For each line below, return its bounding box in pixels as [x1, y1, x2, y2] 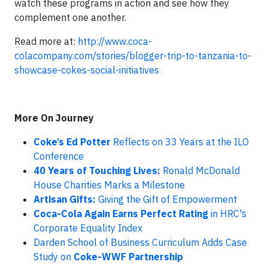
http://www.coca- [78, 35, 152, 48]
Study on [33, 251, 74, 263]
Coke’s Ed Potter [33, 136, 111, 148]
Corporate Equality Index [33, 222, 142, 234]
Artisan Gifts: [33, 193, 96, 206]
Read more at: [14, 35, 78, 48]
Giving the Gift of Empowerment [96, 193, 237, 206]
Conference [33, 150, 84, 163]
